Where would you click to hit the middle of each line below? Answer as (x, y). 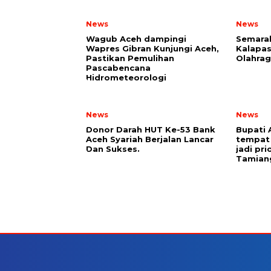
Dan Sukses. (113, 149)
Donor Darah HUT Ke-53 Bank (151, 130)
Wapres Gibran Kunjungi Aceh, (152, 49)
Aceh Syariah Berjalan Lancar (150, 139)
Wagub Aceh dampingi (136, 39)
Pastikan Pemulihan (130, 58)
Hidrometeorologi (126, 78)
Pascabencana (118, 68)
